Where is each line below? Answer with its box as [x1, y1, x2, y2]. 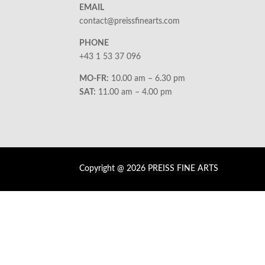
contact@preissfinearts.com [79, 17, 180, 26]
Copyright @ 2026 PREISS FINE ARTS [79, 164, 219, 173]
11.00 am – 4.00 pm [96, 88, 173, 97]
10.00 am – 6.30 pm [109, 75, 186, 83]
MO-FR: [79, 75, 109, 83]
